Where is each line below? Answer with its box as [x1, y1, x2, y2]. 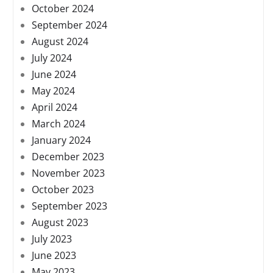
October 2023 [32, 183, 94, 197]
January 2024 [32, 133, 91, 147]
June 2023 [32, 249, 76, 263]
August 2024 [32, 35, 88, 49]
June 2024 [32, 68, 76, 82]
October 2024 [32, 2, 94, 16]
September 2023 [32, 199, 107, 213]
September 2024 [32, 18, 107, 32]
